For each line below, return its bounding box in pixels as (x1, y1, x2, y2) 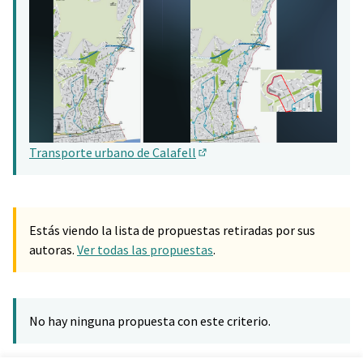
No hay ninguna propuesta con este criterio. (29, 313, 271, 330)
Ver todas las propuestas (77, 241, 213, 258)
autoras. (29, 241, 77, 258)
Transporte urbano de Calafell (29, 144, 196, 161)
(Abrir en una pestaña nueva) (197, 158, 355, 175)
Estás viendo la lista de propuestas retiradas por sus (29, 222, 315, 239)
